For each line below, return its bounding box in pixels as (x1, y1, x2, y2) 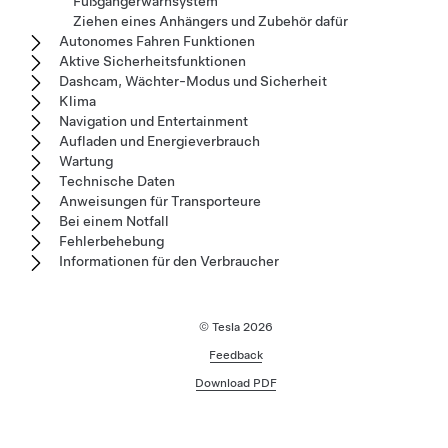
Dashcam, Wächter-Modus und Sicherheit (59, 72, 327, 89)
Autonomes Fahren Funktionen (59, 32, 255, 49)
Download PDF (195, 375, 277, 390)
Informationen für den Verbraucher (59, 252, 279, 269)
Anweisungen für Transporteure (59, 192, 261, 209)
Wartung (59, 152, 113, 169)
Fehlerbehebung (59, 232, 164, 249)
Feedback (209, 347, 263, 362)
